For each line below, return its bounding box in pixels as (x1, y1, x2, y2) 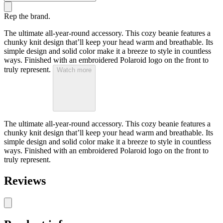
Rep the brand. (4, 12, 50, 21)
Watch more (57, 66, 92, 74)
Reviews (4, 174, 46, 188)
